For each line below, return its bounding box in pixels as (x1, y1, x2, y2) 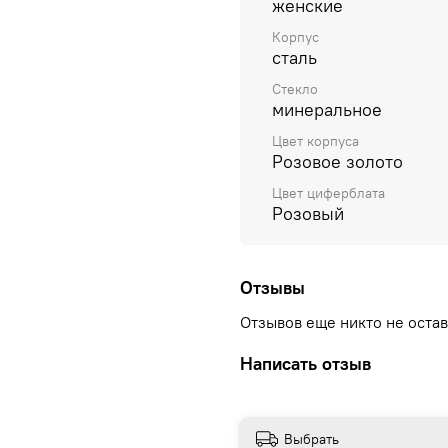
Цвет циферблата (272, 184, 385, 203)
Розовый (272, 202, 344, 226)
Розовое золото (272, 150, 403, 174)
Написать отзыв (240, 352, 371, 376)
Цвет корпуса (272, 132, 359, 151)
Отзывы (240, 275, 305, 299)
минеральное (272, 98, 382, 122)
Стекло (272, 80, 318, 99)
